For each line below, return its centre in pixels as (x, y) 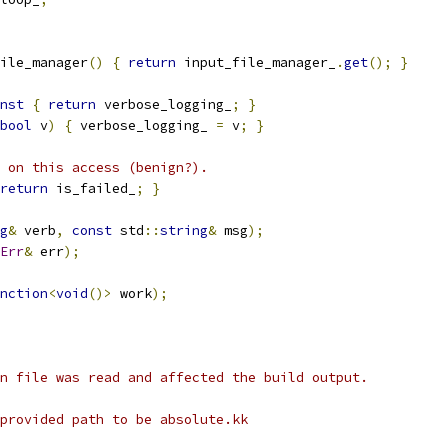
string (184, 230)
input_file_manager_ (256, 62)
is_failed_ (92, 188)
